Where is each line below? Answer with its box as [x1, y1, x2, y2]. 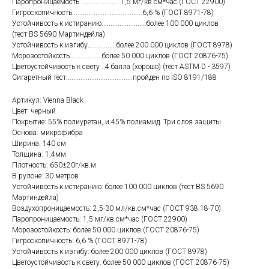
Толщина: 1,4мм [12, 150, 66, 159]
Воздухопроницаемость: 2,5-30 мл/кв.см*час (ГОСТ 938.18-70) [12, 204, 221, 213]
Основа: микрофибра [12, 128, 83, 138]
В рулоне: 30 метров [12, 172, 79, 181]
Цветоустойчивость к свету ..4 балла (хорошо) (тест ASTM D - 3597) [12, 62, 231, 71]
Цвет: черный [12, 107, 56, 116]
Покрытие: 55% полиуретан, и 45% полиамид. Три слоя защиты [12, 118, 221, 127]
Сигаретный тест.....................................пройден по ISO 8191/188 [12, 73, 217, 82]
